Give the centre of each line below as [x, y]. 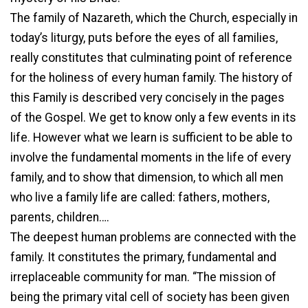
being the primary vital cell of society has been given [150, 297]
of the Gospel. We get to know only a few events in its [153, 117]
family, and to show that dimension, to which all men [147, 177]
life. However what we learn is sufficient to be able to [151, 137]
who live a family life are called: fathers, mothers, [140, 197]
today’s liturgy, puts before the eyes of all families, [144, 37]
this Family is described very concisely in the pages [147, 97]
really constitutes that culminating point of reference [151, 57]
